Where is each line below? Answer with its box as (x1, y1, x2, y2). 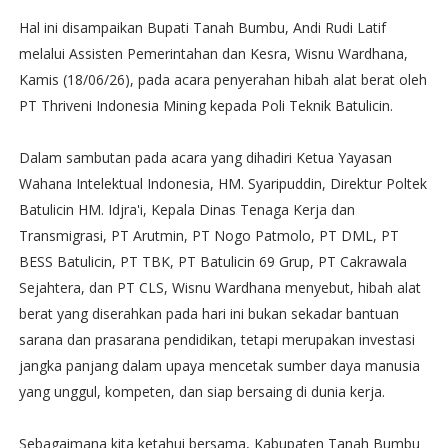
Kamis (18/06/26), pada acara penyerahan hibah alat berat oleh (18, 70, 427, 89)
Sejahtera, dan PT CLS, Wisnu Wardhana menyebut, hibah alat (18, 278, 421, 297)
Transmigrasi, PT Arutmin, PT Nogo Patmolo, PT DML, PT (18, 226, 399, 245)
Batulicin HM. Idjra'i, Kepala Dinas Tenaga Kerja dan (18, 200, 355, 219)
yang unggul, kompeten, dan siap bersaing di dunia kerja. (18, 382, 385, 401)
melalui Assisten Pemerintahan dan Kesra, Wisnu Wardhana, (18, 44, 408, 63)
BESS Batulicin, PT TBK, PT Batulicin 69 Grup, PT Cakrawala (18, 252, 407, 271)
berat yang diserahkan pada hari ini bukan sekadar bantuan (18, 304, 399, 323)
